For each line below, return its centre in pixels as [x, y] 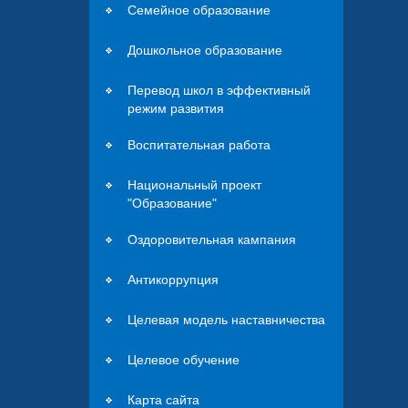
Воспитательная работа [199, 144]
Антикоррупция [173, 279]
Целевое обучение [184, 359]
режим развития [176, 108]
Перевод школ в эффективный [219, 90]
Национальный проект [195, 184]
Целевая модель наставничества [227, 319]
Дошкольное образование [205, 50]
